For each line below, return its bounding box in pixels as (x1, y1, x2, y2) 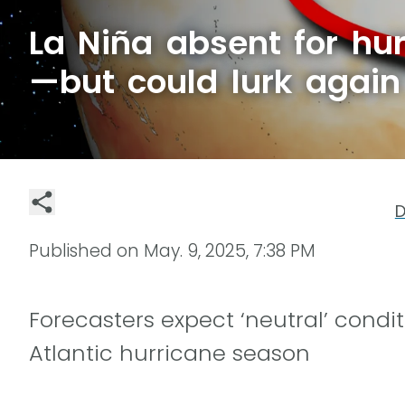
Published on (29, 238, 144, 263)
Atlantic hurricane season (29, 337, 310, 368)
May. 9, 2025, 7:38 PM (144, 238, 316, 263)
